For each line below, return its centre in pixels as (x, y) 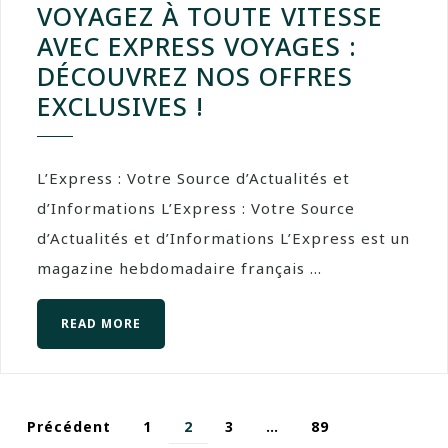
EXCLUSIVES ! (120, 105)
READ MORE (101, 323)
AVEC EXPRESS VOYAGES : (197, 45)
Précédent (69, 426)
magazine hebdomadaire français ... (179, 267)
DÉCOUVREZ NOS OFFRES (195, 75)
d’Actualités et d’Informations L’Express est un (223, 237)
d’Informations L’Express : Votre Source (196, 207)
